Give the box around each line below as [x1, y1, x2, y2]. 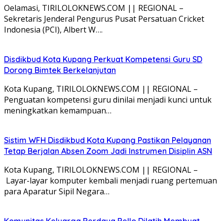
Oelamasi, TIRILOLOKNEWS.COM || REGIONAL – [4, 2, 184, 13]
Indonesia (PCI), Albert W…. [4, 24, 103, 35]
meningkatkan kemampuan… [4, 105, 111, 116]
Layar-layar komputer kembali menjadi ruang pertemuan [4, 175, 217, 186]
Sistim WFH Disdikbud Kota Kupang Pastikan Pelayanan [4, 135, 211, 145]
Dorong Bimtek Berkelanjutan [4, 65, 116, 75]
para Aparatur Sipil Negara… [4, 185, 110, 197]
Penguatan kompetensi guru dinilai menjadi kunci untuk [4, 94, 212, 105]
